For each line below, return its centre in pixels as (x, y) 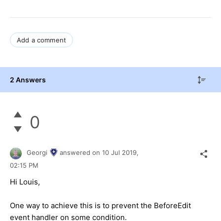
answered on (81, 153)
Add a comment (42, 40)
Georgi (37, 153)
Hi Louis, (25, 182)
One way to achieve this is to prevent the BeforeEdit (100, 205)
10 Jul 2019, (121, 153)
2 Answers (28, 79)
